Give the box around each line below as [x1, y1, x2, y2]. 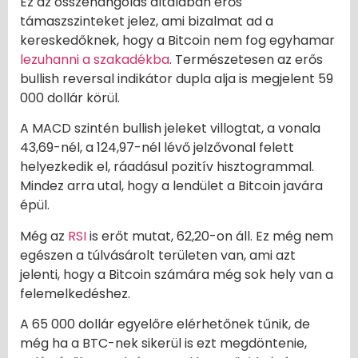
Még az [20, 226, 68, 245]
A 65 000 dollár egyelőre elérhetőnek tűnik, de [20, 315, 310, 334]
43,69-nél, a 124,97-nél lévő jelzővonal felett [20, 138, 294, 157]
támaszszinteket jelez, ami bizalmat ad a [20, 12, 273, 31]
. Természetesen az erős [169, 50, 323, 70]
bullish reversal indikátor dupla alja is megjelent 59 [20, 70, 333, 89]
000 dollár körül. [20, 89, 120, 108]
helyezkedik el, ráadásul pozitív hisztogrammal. [20, 157, 314, 177]
